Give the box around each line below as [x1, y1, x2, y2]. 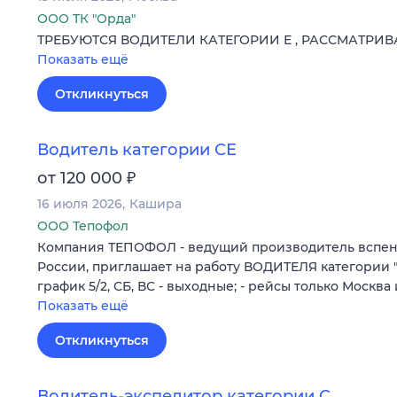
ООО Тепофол [37, 218, 128, 235]
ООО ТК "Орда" [37, 10, 136, 27]
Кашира [129, 196, 182, 213]
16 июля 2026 [37, 196, 122, 213]
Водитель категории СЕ [37, 140, 237, 160]
